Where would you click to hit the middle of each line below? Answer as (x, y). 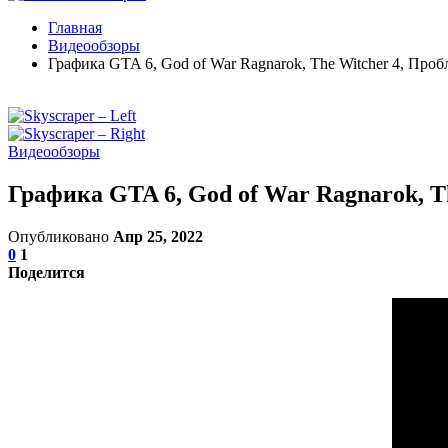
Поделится (46, 272)
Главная (75, 27)
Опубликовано (60, 236)
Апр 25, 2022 (158, 236)
